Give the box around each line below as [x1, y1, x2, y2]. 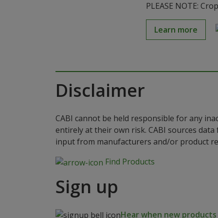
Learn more [154, 24, 198, 35]
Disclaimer [55, 78, 145, 102]
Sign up [55, 174, 118, 199]
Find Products [103, 156, 155, 167]
